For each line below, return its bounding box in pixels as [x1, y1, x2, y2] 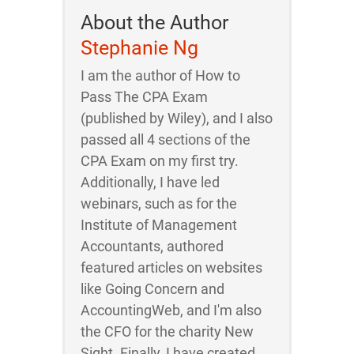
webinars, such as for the [81, 195, 237, 212]
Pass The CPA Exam [81, 88, 208, 105]
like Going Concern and [81, 281, 224, 297]
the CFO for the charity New [81, 323, 254, 340]
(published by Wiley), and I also [81, 110, 273, 126]
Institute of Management [81, 217, 237, 233]
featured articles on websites [81, 259, 262, 276]
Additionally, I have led [81, 174, 220, 190]
